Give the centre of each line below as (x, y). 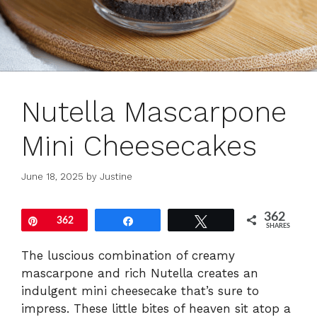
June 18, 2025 (52, 176)
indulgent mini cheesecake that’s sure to (140, 290)
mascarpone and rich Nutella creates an (140, 273)
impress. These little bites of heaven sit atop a (156, 308)
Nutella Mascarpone (154, 113)
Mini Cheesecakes (139, 146)
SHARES (278, 226)
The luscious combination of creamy (128, 255)
